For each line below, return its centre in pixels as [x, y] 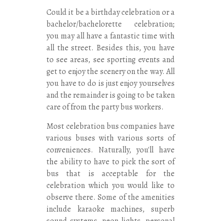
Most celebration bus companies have [110, 126]
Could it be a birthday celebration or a [110, 12]
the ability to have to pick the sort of [110, 162]
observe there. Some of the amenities [110, 197]
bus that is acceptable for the [110, 173]
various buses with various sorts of [110, 138]
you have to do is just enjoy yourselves [110, 83]
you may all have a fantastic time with [110, 36]
